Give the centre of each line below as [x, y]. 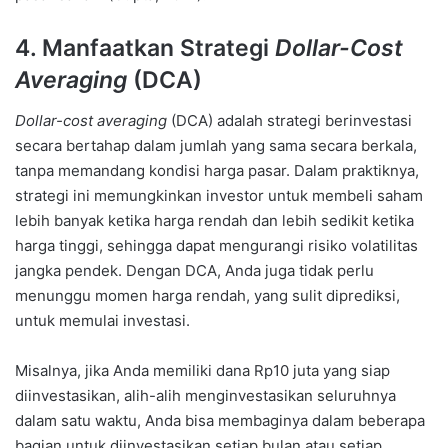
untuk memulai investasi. [102, 320]
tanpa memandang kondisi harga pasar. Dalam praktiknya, [217, 170]
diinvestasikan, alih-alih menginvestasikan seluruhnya [205, 395]
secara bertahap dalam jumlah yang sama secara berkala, [216, 145]
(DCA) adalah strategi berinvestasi [289, 120]
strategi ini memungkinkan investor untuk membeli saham [219, 195]
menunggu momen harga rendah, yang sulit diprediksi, [207, 295]
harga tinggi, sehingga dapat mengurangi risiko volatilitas [216, 245]
